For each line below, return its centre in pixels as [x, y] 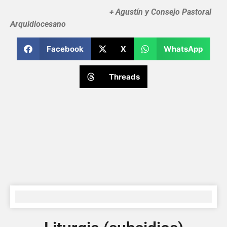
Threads [125, 77]
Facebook [65, 49]
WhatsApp [183, 49]
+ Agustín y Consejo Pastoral [111, 12]
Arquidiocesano [38, 24]
